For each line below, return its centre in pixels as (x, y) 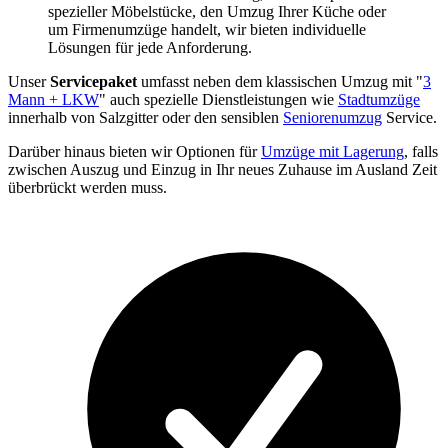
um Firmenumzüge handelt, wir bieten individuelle (207, 30)
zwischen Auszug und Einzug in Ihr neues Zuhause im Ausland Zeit (222, 170)
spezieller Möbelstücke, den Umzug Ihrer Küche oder (217, 12)
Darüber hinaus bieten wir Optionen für (134, 152)
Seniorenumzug (332, 118)
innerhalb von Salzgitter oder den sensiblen (145, 118)
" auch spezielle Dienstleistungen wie (218, 100)
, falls (421, 152)
